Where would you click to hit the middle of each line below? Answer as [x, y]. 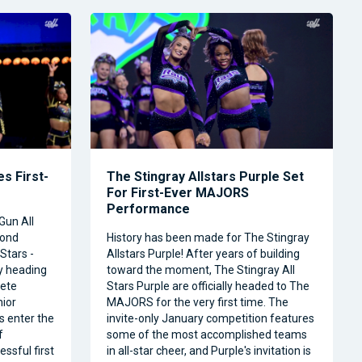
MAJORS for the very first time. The [198, 302]
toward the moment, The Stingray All [201, 269]
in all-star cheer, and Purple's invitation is [209, 350]
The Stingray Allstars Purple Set [205, 176]
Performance [148, 208]
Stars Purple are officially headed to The [208, 286]
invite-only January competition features [210, 318]
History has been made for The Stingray [208, 237]
